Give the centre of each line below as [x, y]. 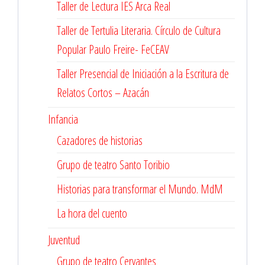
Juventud [64, 240]
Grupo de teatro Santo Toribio [113, 165]
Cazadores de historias [100, 141]
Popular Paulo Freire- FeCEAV [113, 50]
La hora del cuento [92, 214]
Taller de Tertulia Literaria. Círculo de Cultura [139, 31]
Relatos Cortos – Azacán [103, 93]
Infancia [63, 119]
